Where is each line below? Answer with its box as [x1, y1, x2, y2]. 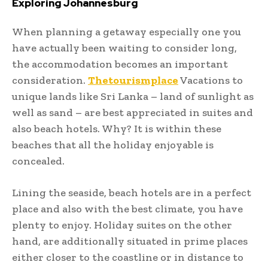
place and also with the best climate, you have [12, 202, 243, 215]
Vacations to [180, 73, 243, 87]
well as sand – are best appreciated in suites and [12, 105, 253, 119]
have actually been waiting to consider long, [12, 41, 237, 54]
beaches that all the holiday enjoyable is [12, 138, 214, 151]
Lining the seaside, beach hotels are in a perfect [12, 185, 251, 199]
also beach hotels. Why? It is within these [12, 121, 221, 135]
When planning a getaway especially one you [12, 25, 241, 38]
